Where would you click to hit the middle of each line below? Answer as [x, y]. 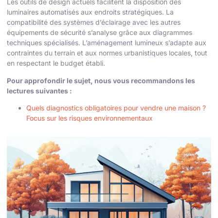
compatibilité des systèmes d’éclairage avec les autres [94, 22]
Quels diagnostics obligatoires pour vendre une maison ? [116, 108]
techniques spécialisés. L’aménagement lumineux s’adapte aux [107, 43]
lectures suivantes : [39, 91]
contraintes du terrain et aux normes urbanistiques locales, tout [107, 53]
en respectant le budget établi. [56, 63]
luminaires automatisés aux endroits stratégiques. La [90, 12]
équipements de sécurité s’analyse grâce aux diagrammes [100, 33]
